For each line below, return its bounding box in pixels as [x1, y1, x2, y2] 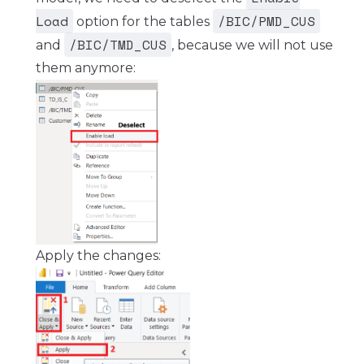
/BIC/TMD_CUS [69, 34, 167, 54]
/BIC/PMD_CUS [218, 11, 315, 31]
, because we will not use [171, 37, 333, 53]
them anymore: [36, 59, 136, 76]
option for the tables [73, 13, 213, 29]
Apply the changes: [36, 247, 161, 263]
